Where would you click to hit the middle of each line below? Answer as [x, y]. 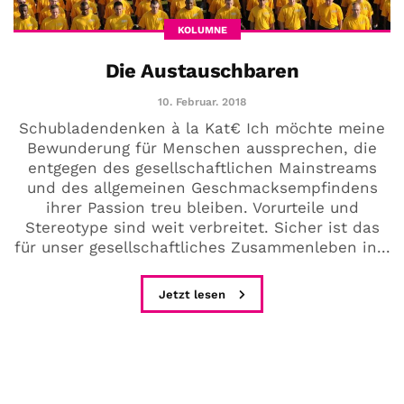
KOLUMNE [202, 31]
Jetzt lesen [194, 295]
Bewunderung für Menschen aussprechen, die [202, 148]
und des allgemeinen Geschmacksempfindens [202, 188]
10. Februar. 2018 [202, 102]
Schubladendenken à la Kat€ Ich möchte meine [202, 129]
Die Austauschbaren [202, 71]
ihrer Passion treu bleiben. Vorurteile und [202, 208]
